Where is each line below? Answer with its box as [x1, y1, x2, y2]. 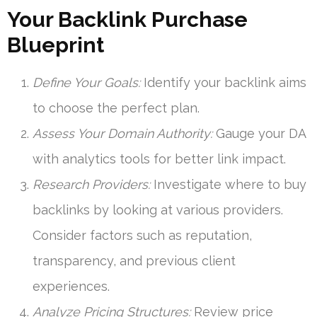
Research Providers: [33, 177, 150, 192]
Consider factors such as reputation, [33, 228, 252, 243]
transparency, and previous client [33, 253, 236, 269]
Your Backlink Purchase [7, 7, 248, 33]
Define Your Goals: [33, 75, 140, 91]
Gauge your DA [212, 126, 306, 142]
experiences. [33, 279, 110, 294]
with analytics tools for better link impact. [33, 151, 286, 167]
